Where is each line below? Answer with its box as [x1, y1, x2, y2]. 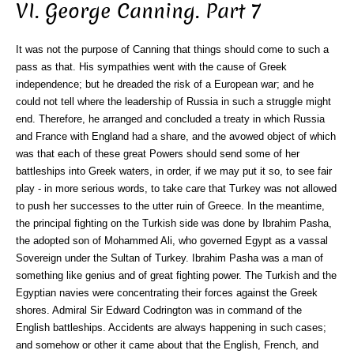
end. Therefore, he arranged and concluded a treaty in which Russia [16, 112, 325, 125]
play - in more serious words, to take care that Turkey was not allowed [16, 182, 337, 194]
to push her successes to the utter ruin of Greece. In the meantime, [16, 199, 325, 212]
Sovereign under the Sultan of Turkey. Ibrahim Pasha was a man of [16, 251, 323, 264]
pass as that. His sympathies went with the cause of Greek [16, 60, 287, 73]
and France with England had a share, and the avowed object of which [16, 130, 336, 142]
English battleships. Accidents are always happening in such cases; [16, 321, 326, 333]
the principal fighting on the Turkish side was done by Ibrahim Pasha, [16, 217, 332, 229]
